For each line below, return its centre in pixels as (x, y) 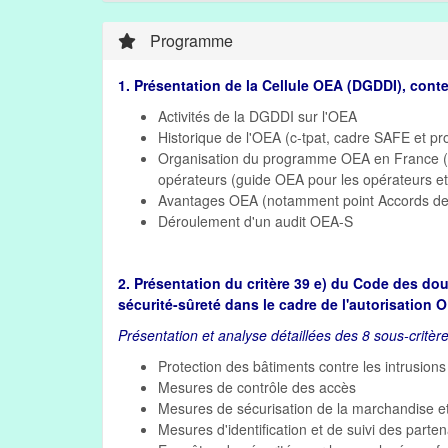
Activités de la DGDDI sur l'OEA (257, 116)
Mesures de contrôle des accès (257, 387)
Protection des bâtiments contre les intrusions (302, 366)
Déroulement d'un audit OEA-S (255, 221)
